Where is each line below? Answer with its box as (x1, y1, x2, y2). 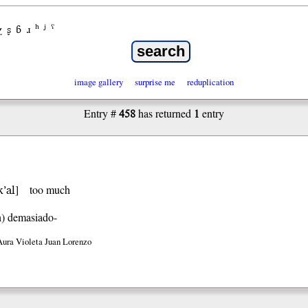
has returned (135, 106, 194, 120)
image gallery (74, 76, 124, 88)
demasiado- (5, 210, 57, 225)
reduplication (186, 76, 234, 88)
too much (30, 182, 70, 197)
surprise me (135, 76, 175, 88)
